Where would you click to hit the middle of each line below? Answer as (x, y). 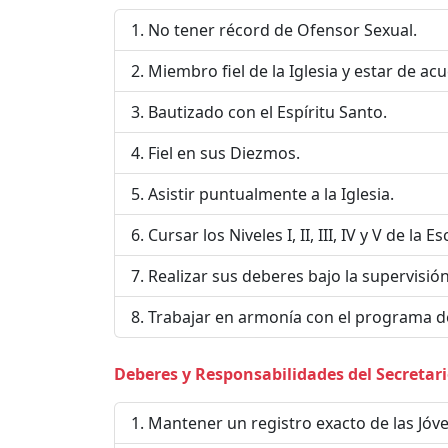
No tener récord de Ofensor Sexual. (282, 29)
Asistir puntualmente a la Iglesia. (271, 193)
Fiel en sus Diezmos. (224, 152)
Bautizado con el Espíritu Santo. (267, 111)
